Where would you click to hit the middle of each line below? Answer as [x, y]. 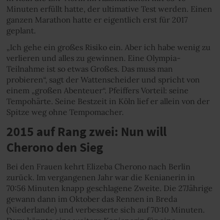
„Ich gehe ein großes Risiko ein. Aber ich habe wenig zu [108, 47]
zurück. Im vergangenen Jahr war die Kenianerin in [100, 177]
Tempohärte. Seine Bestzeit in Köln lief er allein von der [108, 101]
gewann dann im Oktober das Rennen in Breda [92, 199]
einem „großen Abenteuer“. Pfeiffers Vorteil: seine [97, 90]
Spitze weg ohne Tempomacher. [65, 112]
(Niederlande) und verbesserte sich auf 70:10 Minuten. [105, 210]
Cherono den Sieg [55, 147]
